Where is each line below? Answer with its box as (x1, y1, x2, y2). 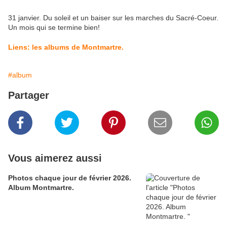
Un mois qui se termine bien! (8, 23, 100, 32)
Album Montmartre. (8, 183, 74, 192)
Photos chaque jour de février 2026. (8, 174, 131, 182)
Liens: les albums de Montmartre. (8, 43, 124, 52)
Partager (8, 90, 49, 101)
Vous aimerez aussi (8, 153, 102, 164)
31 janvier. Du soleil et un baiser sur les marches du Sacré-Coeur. (8, 14, 218, 22)
